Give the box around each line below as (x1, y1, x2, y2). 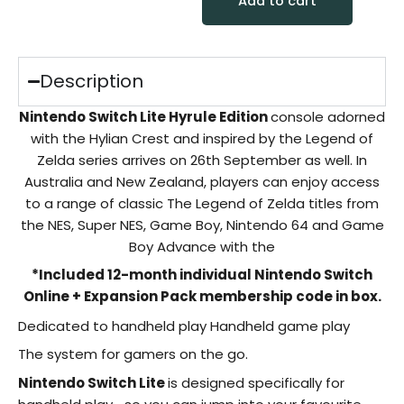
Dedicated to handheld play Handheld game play (18, 316, 350, 335)
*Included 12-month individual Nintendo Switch (32, 265, 372, 285)
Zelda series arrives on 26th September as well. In (37, 150, 367, 170)
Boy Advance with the (129, 236, 275, 256)
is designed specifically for (168, 372, 344, 392)
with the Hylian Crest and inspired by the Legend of (31, 128, 373, 148)
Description (40, 68, 144, 94)
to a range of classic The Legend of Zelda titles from (25, 193, 379, 213)
